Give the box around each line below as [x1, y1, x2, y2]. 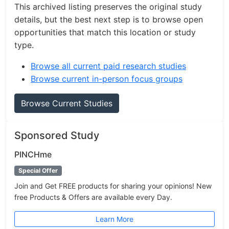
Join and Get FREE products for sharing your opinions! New [14, 181, 212, 190]
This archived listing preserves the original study [14, 2, 202, 12]
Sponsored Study [14, 129, 99, 142]
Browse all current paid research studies [31, 61, 186, 71]
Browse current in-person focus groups [31, 74, 182, 84]
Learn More [96, 215, 133, 223]
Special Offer [18, 167, 58, 174]
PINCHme [14, 149, 52, 159]
